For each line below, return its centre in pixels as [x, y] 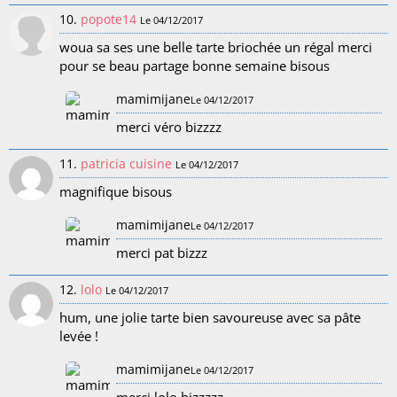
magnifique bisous [116, 192]
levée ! [79, 336]
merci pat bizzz [162, 252]
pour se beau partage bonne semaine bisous [195, 66]
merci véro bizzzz [169, 126]
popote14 [109, 19]
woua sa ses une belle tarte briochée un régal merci [216, 47]
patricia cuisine [126, 163]
